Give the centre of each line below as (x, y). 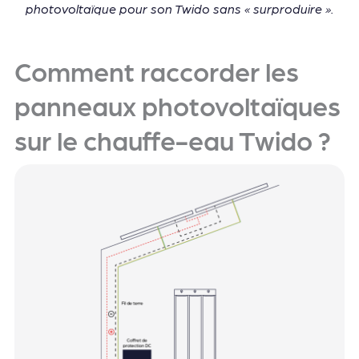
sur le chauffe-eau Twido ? (172, 140)
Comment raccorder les (156, 71)
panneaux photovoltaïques (177, 105)
